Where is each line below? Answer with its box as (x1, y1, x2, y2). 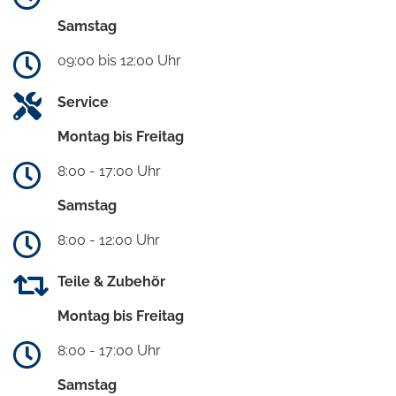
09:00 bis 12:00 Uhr (57, 52, 181, 70)
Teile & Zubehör (57, 273, 165, 291)
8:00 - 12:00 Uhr (57, 232, 160, 249)
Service (57, 94, 109, 111)
